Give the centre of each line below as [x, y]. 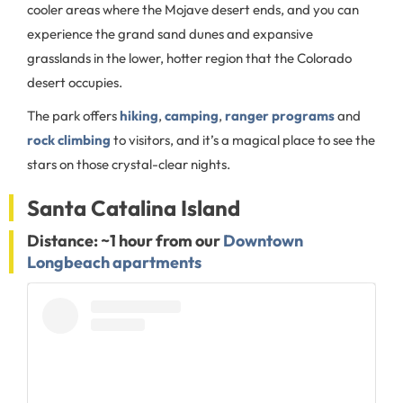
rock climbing [69, 139]
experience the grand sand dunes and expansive [170, 33]
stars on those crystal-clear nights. [129, 164]
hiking [139, 115]
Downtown [263, 240]
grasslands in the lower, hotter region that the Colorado [189, 58]
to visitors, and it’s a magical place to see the [243, 139]
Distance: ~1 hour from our [125, 240]
